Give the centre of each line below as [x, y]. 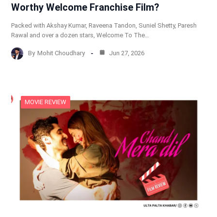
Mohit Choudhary [61, 53]
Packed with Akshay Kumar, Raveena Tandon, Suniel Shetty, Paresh [104, 25]
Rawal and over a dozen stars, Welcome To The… [80, 35]
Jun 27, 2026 [126, 53]
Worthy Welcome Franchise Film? [85, 7]
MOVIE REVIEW [45, 102]
